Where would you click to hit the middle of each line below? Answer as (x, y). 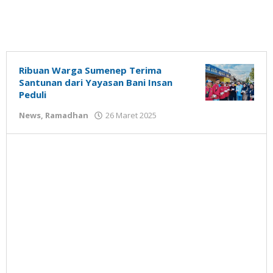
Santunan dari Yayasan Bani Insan (96, 82)
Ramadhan (67, 115)
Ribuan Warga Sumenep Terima (90, 70)
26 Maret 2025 (131, 115)
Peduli (33, 94)
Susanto (179, 137)
